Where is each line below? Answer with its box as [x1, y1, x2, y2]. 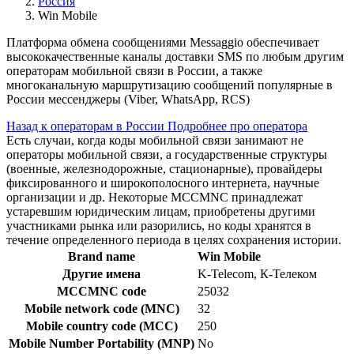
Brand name [68, 250, 135, 264]
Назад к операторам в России [6, 119, 168, 134]
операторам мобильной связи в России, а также [6, 64, 262, 78]
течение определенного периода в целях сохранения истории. [6, 233, 341, 247]
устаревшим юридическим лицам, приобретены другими [6, 205, 315, 219]
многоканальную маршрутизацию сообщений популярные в [6, 78, 333, 92]
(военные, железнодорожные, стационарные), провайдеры [6, 162, 322, 176]
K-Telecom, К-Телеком [198, 267, 317, 281]
